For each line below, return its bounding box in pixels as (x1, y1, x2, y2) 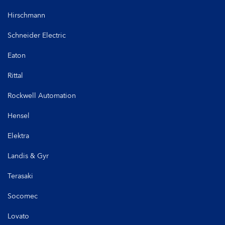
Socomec (8, 192, 38, 200)
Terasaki (8, 172, 33, 180)
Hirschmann (8, 11, 45, 19)
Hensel (8, 111, 30, 120)
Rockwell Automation (8, 91, 76, 99)
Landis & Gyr (8, 152, 49, 160)
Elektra (8, 132, 29, 140)
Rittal (8, 71, 23, 79)
